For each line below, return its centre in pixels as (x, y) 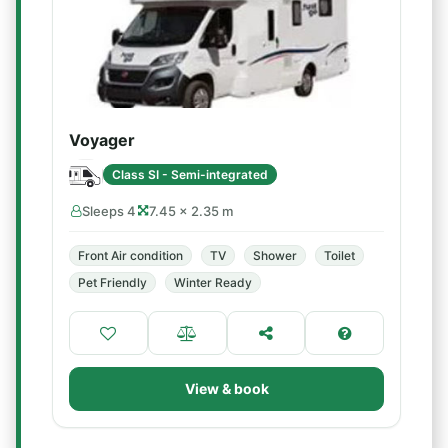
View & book (226, 388)
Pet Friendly (112, 282)
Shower (275, 255)
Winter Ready (213, 282)
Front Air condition (130, 255)
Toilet (339, 255)
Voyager (102, 140)
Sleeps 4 (109, 211)
